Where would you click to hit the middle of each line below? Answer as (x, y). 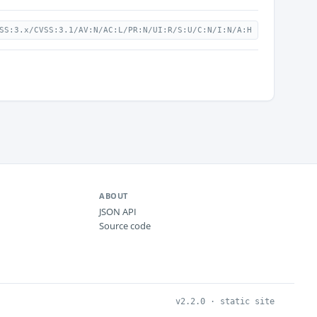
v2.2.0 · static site (225, 301)
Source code (125, 226)
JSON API (118, 212)
